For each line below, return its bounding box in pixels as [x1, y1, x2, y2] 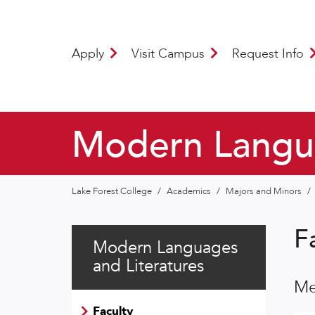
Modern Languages [93, 236, 238, 259]
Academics [167, 184, 213, 198]
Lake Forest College [72, 184, 154, 198]
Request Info [232, 44, 307, 63]
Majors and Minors [226, 184, 304, 198]
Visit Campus [131, 44, 208, 63]
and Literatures [93, 254, 204, 278]
